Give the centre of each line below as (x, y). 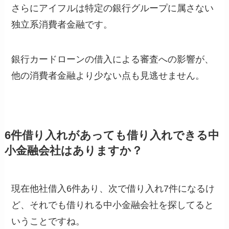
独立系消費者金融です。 (62, 25)
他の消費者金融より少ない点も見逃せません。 (108, 76)
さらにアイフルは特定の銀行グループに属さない (113, 8)
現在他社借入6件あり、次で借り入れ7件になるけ (113, 189)
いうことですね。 (48, 222)
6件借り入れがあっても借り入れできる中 (112, 136)
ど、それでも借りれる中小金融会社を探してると (113, 205)
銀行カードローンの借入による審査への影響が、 (113, 60)
